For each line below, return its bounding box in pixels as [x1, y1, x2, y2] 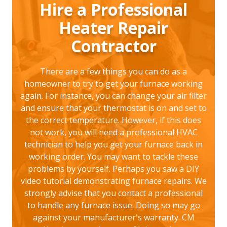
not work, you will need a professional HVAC [29, 127, 198, 138]
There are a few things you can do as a [40, 66, 187, 78]
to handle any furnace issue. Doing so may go [27, 200, 200, 211]
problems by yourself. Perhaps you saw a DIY [28, 163, 199, 175]
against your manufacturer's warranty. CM [32, 212, 195, 223]
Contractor [70, 35, 157, 57]
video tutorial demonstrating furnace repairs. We [20, 175, 207, 187]
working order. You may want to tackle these [29, 151, 198, 163]
